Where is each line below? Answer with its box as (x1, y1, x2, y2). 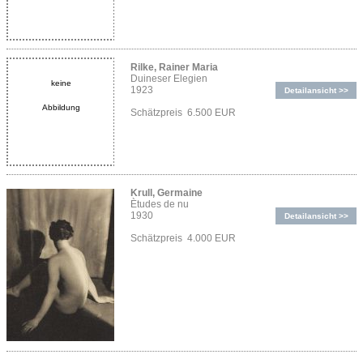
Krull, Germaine (130, 187, 203, 199)
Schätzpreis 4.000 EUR (130, 233, 236, 245)
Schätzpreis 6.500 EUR (130, 107, 236, 119)
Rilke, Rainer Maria (130, 62, 218, 74)
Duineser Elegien (130, 73, 207, 85)
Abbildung (41, 103, 80, 113)
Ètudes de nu (130, 199, 189, 211)
